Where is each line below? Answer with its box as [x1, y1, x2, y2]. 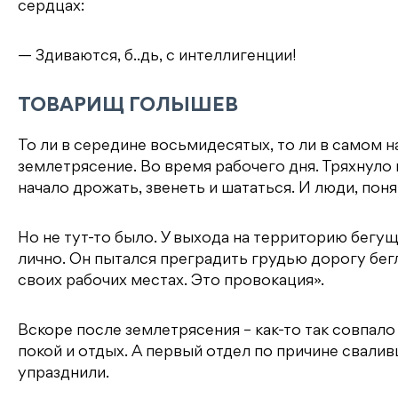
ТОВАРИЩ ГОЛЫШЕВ [18, 97, 238, 115]
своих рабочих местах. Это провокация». [18, 274, 324, 289]
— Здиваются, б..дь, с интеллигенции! [18, 49, 296, 64]
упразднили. [18, 366, 109, 381]
